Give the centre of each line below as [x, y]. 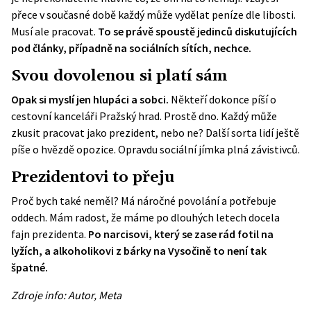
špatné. [30, 267]
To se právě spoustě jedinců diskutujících [197, 31]
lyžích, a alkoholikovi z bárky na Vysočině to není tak [139, 251]
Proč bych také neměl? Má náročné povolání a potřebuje [144, 201]
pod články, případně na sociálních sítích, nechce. [131, 48]
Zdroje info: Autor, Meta [66, 295]
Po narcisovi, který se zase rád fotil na [181, 234]
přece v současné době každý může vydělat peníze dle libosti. [153, 15]
